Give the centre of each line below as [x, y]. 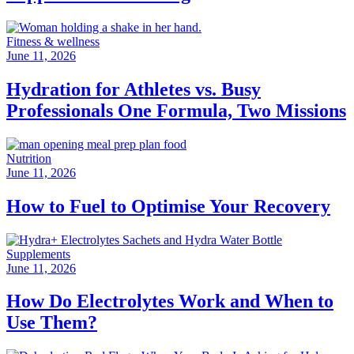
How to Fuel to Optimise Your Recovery [168, 206]
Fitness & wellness [53, 41]
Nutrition [29, 158]
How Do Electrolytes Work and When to [170, 301]
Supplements [38, 254]
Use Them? [52, 323]
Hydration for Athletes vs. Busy [134, 89]
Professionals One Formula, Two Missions [176, 110]
